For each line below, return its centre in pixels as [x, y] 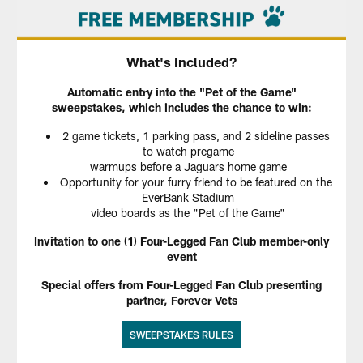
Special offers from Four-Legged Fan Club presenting [181, 285]
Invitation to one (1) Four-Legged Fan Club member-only [181, 241]
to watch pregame [188, 152]
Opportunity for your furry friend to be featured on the [196, 182]
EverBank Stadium [188, 198]
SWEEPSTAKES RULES [181, 335]
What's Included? [181, 62]
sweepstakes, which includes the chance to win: [181, 108]
